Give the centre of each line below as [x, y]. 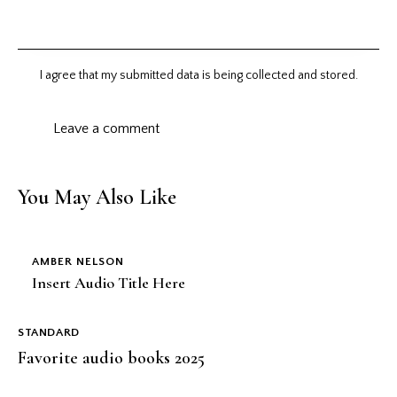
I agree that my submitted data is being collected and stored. [199, 75]
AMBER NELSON [78, 261]
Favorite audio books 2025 [111, 358]
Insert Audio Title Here [109, 283]
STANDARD [49, 333]
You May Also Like [97, 197]
